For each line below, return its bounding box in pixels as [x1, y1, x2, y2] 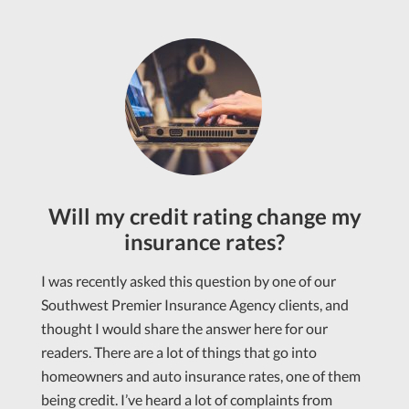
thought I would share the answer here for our [41, 320, 328, 338]
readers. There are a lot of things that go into [41, 343, 317, 362]
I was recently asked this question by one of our [41, 272, 336, 290]
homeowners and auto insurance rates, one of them [41, 367, 361, 385]
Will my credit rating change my [47, 203, 362, 230]
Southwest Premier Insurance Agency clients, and [41, 296, 349, 314]
